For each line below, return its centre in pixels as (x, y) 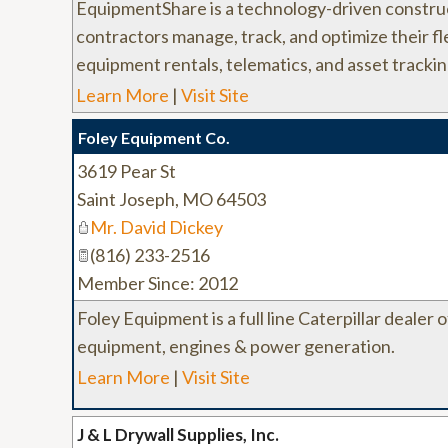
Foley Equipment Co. (154, 137)
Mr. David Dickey (156, 227)
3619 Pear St (126, 171)
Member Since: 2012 (157, 283)
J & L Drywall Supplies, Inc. (178, 434)
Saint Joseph (126, 199)
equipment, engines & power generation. (236, 346)
